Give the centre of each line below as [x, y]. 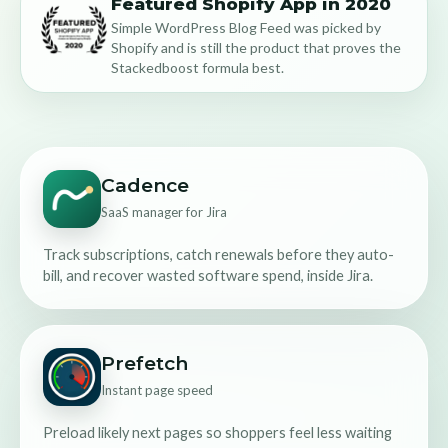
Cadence [145, 185]
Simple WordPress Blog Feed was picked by [246, 28]
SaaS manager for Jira [164, 211]
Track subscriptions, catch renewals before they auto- [218, 255]
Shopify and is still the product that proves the [256, 48]
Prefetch [144, 363]
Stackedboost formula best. [197, 68]
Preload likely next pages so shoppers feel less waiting [217, 433]
